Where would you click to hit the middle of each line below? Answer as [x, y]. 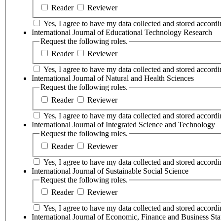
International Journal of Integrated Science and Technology [123, 125]
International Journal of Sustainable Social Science [110, 171]
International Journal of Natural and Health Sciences [113, 78]
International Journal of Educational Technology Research [122, 32]
